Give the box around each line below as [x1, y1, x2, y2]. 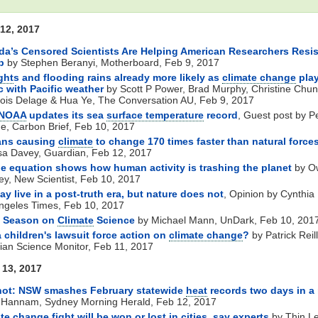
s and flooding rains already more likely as [13, 71, 222, 83]
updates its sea [26, 109, 106, 121]
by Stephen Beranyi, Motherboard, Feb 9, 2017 [4, 56, 219, 68]
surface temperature [106, 109, 204, 121]
